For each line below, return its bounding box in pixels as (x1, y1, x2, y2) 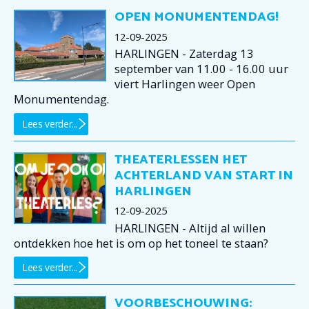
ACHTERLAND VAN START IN (114, 165, 293, 186)
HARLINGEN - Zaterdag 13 (114, 46, 254, 62)
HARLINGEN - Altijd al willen (114, 219, 266, 236)
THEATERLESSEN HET (114, 149, 247, 170)
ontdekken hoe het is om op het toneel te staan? (14, 235, 268, 251)
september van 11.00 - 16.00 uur (114, 61, 288, 77)
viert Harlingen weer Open (114, 76, 255, 92)
